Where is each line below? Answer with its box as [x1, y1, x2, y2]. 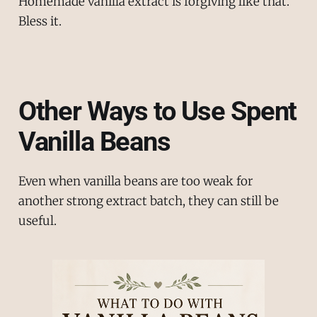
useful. [18, 213, 57, 229]
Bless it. [18, 13, 62, 29]
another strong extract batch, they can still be [18, 193, 279, 209]
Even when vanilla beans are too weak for [18, 173, 253, 190]
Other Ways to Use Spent [18, 95, 297, 127]
